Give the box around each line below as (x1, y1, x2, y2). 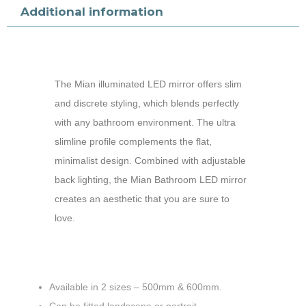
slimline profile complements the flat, (55, 136, 212, 148)
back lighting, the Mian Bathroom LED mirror (55, 174, 247, 186)
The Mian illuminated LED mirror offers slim (55, 79, 242, 90)
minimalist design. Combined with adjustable (55, 155, 246, 167)
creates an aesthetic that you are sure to (55, 193, 229, 205)
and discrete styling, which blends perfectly (55, 98, 239, 109)
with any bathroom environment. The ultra (55, 117, 236, 128)
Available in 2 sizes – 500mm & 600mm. (49, 281, 222, 292)
